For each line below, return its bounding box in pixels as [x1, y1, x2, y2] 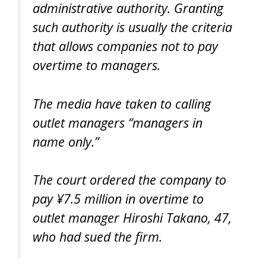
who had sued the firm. [33, 227, 162, 245]
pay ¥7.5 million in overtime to [33, 189, 204, 207]
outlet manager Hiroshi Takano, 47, [33, 208, 232, 226]
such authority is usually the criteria [33, 18, 232, 36]
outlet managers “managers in [33, 113, 202, 131]
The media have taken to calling [33, 94, 211, 112]
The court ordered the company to [33, 170, 226, 188]
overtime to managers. [33, 56, 160, 74]
